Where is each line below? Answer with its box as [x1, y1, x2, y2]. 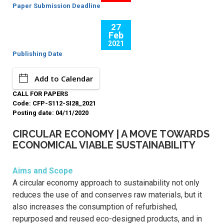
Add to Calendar [34, 73, 93, 84]
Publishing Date [12, 50, 62, 58]
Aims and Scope [12, 166, 73, 176]
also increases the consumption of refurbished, [12, 202, 177, 212]
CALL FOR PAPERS [12, 90, 68, 98]
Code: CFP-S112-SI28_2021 [12, 99, 96, 107]
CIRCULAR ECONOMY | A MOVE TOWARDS [12, 128, 209, 140]
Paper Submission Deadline [12, 2, 100, 10]
